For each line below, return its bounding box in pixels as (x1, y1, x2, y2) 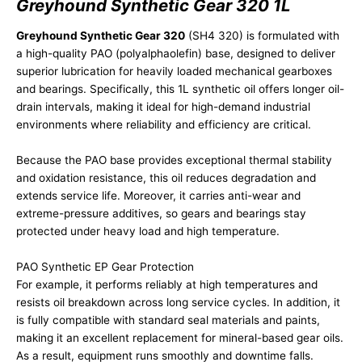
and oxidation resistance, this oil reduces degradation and (16, 170, 316, 184)
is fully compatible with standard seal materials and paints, (16, 313, 320, 326)
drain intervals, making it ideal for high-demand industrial (16, 99, 310, 113)
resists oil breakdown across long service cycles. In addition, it (16, 295, 340, 309)
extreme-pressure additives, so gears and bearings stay (16, 206, 306, 220)
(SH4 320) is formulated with (185, 28, 339, 42)
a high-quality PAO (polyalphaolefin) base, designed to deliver (16, 46, 335, 60)
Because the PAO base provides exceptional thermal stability (16, 153, 332, 166)
